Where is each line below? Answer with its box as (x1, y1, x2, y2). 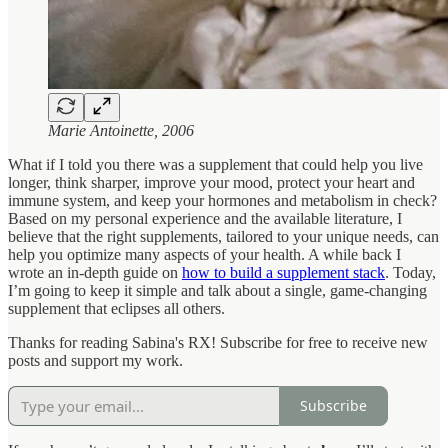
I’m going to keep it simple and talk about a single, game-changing (8, 281, 427, 299)
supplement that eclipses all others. (8, 299, 225, 317)
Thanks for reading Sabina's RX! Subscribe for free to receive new (8, 333, 428, 351)
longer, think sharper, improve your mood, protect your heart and (8, 173, 415, 191)
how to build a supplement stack (182, 263, 385, 281)
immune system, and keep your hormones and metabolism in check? (8, 191, 437, 209)
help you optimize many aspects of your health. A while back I (8, 245, 401, 263)
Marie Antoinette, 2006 (48, 121, 194, 139)
